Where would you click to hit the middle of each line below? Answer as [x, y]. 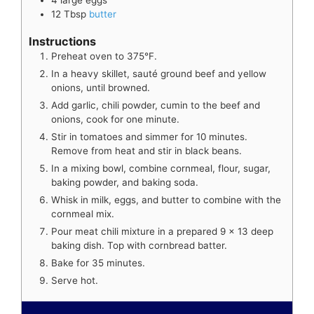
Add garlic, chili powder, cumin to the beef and [156, 105]
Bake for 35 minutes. [98, 263]
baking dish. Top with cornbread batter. [139, 246]
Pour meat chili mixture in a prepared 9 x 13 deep [162, 232]
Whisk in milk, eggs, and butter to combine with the [166, 200]
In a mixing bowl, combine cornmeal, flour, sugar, [161, 169]
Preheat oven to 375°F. [104, 56]
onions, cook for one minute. [115, 120]
